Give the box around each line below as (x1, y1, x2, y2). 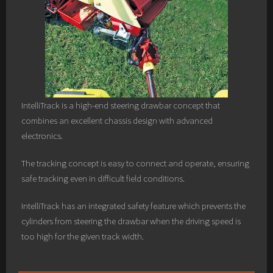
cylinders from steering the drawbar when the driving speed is (21, 215, 241, 227)
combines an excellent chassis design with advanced (21, 115, 213, 126)
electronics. (21, 130, 63, 141)
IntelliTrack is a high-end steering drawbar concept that (21, 99, 220, 111)
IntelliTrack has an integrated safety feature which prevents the (21, 200, 246, 211)
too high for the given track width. (21, 230, 144, 242)
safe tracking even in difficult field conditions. (21, 172, 185, 184)
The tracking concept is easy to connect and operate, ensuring (21, 157, 249, 169)
